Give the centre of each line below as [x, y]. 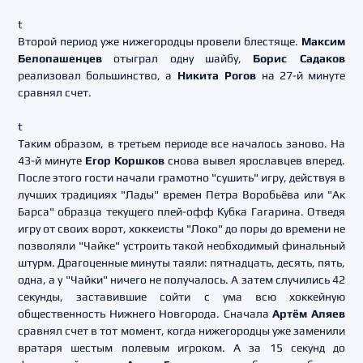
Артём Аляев [309, 314]
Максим [323, 41]
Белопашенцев [60, 58]
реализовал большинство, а [98, 75]
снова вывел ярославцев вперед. [255, 160]
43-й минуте [51, 160]
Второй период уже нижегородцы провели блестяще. [160, 41]
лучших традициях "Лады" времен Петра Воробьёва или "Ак [181, 194]
